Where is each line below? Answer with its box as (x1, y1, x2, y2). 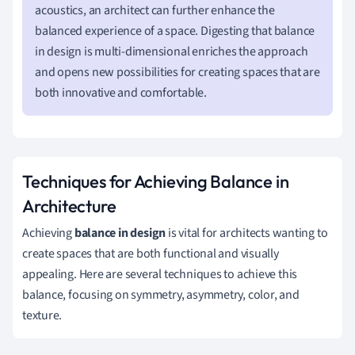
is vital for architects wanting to (167, 223, 328, 242)
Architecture (22, 194, 116, 217)
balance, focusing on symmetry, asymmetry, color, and (22, 285, 300, 303)
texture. (22, 306, 63, 324)
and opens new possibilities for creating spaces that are (35, 63, 320, 81)
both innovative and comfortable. (35, 83, 207, 101)
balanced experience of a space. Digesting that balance (35, 21, 315, 40)
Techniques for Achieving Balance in (22, 170, 289, 193)
